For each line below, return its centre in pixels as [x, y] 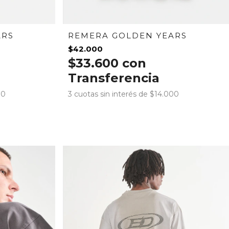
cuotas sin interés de [112, 94]
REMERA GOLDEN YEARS [128, 35]
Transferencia [114, 78]
